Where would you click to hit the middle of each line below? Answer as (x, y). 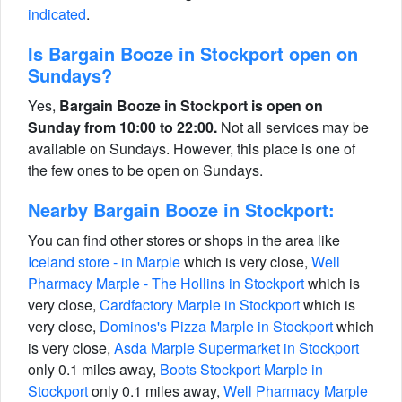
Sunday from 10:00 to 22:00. (122, 127)
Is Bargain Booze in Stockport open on (193, 53)
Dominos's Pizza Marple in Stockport (216, 326)
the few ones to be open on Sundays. (145, 170)
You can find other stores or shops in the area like (184, 240)
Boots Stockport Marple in (241, 369)
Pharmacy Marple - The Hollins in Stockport (166, 283)
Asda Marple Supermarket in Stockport (236, 348)
